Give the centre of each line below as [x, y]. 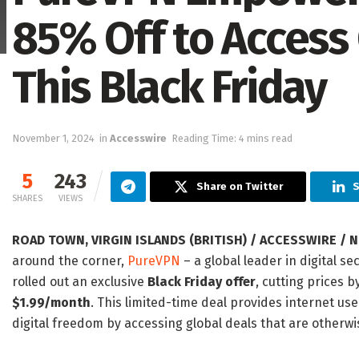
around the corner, [70, 261]
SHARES [27, 199]
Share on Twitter [239, 187]
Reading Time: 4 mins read [232, 139]
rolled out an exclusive [80, 282]
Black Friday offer [202, 282]
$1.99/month [51, 303]
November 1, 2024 [53, 139]
